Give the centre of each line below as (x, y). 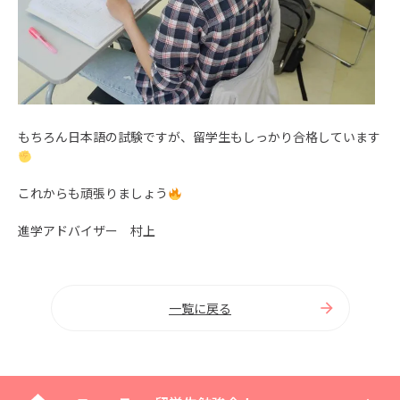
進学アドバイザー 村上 (87, 231)
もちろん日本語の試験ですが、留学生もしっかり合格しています (199, 137)
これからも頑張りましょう (93, 193)
